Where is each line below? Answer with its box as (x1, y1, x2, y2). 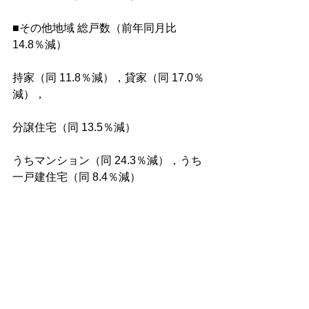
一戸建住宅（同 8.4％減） (12, 171, 141, 183)
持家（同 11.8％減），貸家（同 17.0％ (12, 72, 204, 83)
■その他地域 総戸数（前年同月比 (12, 22, 179, 34)
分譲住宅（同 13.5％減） (12, 121, 136, 133)
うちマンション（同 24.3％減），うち (12, 154, 202, 166)
